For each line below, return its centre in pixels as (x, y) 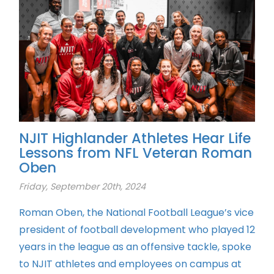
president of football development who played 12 (137, 230)
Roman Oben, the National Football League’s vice (136, 213)
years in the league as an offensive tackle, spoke (135, 247)
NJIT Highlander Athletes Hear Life (135, 139)
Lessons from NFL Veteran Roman (135, 153)
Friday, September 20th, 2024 (82, 187)
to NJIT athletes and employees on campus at (130, 264)
